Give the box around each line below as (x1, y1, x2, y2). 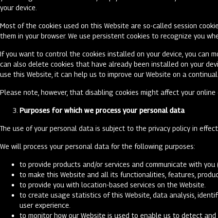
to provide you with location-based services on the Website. (19, 181, 207, 189)
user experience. (19, 201, 72, 209)
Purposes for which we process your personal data (19, 106, 184, 114)
